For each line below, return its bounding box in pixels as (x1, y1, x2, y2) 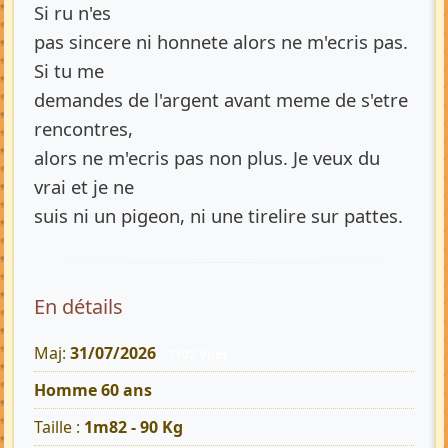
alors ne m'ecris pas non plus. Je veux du (34, 144, 380, 170)
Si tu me (34, 57, 104, 83)
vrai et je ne (34, 173, 134, 199)
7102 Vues (167, 345, 228, 363)
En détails (34, 292, 123, 320)
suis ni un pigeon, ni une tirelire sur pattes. (34, 202, 403, 228)
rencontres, (34, 115, 133, 141)
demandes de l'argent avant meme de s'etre (34, 86, 408, 112)
